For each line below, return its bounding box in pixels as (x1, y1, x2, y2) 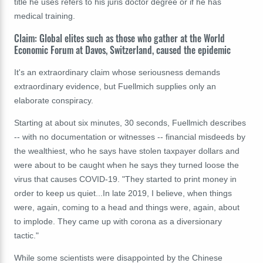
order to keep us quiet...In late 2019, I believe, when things (14, 188, 232, 198)
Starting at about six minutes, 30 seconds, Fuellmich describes (14, 117, 246, 127)
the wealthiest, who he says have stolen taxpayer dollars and (14, 146, 240, 156)
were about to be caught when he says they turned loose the (14, 160, 239, 170)
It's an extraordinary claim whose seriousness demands (14, 67, 220, 77)
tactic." (14, 230, 39, 240)
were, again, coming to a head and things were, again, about (14, 202, 240, 212)
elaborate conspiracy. (14, 95, 93, 105)
